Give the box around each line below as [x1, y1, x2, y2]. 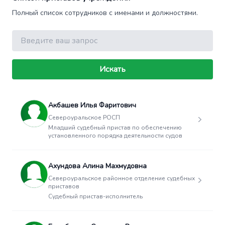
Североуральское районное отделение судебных [48, 174, 195, 182]
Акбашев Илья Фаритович [48, 100, 136, 110]
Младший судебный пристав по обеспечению [48, 124, 182, 132]
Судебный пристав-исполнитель [48, 192, 143, 200]
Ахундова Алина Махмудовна [48, 161, 147, 171]
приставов [48, 182, 79, 190]
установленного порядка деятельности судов [48, 132, 182, 140]
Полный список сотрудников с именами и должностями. [12, 8, 198, 18]
